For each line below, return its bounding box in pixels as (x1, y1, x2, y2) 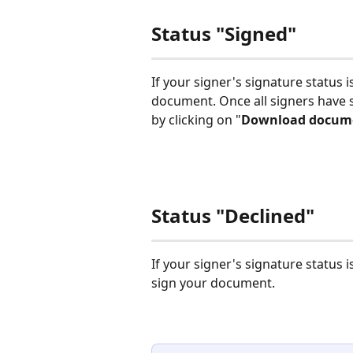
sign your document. (151, 274, 278, 292)
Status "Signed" (151, 20, 296, 46)
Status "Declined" (151, 203, 314, 229)
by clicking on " (151, 110, 241, 128)
